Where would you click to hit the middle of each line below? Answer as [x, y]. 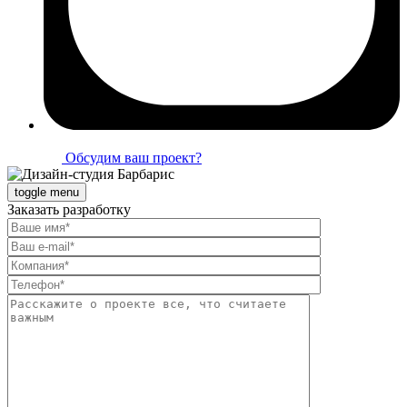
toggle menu [47, 192]
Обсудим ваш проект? [132, 157]
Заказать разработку [69, 209]
